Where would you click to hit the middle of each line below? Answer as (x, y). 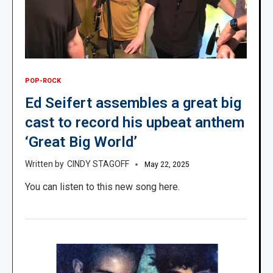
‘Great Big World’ (81, 142)
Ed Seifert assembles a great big (133, 103)
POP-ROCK (43, 81)
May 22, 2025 (167, 165)
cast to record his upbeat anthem (135, 123)
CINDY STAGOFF (98, 164)
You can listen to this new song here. (102, 187)
